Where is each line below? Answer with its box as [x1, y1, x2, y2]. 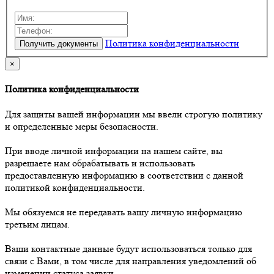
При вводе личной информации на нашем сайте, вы [5, 145, 223, 157]
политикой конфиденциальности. [5, 182, 145, 194]
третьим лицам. [5, 218, 70, 231]
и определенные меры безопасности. [5, 120, 158, 133]
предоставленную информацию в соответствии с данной [5, 169, 243, 182]
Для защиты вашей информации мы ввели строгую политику [5, 108, 262, 120]
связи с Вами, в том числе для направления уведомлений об [5, 255, 256, 267]
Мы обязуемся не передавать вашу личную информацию [5, 206, 242, 218]
